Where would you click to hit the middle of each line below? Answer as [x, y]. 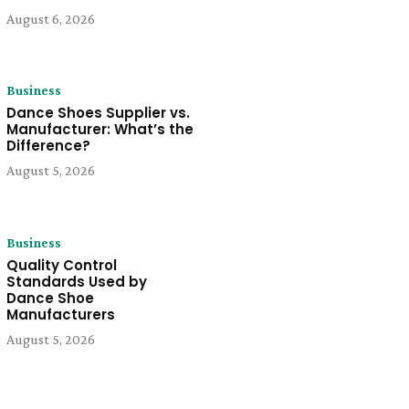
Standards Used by [76, 281]
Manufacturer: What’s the [100, 130]
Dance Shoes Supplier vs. [98, 113]
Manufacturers [60, 314]
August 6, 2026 [50, 19]
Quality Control [61, 265]
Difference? [48, 146]
